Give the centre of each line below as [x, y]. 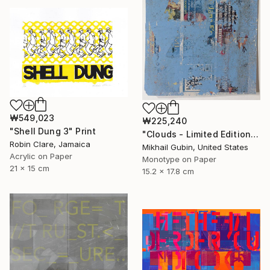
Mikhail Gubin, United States [195, 147]
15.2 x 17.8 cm [168, 171]
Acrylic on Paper [41, 156]
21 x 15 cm [30, 168]
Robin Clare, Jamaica [50, 144]
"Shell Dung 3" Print [53, 131]
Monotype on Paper [179, 159]
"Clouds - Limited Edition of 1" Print [255, 134]
